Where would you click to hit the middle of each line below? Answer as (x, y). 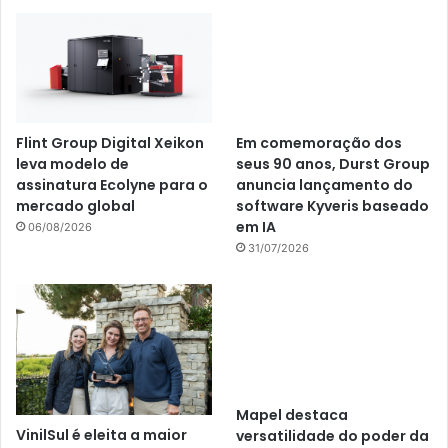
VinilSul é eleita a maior (101, 434)
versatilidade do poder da (333, 435)
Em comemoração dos (319, 143)
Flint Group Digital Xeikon (110, 142)
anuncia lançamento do (325, 185)
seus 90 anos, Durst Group (333, 164)
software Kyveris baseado (333, 206)
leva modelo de (72, 163)
